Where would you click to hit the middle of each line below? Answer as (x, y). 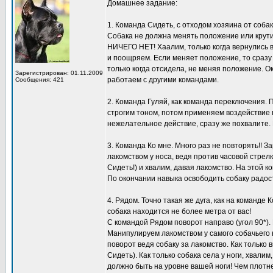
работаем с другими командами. (163, 80)
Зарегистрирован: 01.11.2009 (59, 73)
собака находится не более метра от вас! (179, 211)
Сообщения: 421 (40, 80)
